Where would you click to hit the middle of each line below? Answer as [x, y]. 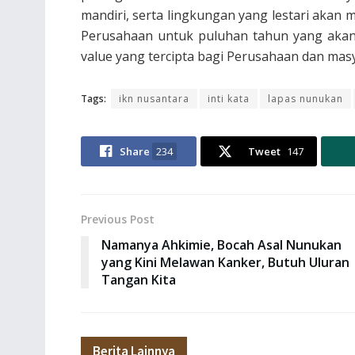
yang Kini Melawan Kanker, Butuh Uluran [225, 262]
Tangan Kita [139, 279]
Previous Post [118, 219]
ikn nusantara [154, 98]
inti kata [229, 98]
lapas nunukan [305, 98]
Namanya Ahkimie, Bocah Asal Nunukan [221, 244]
